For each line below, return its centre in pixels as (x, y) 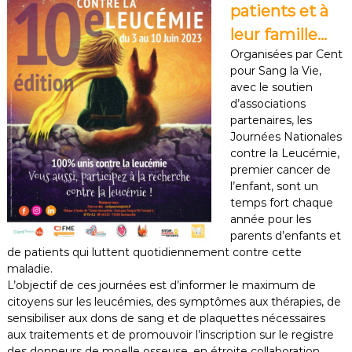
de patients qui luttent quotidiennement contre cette (154, 253)
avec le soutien (271, 88)
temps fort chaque (281, 203)
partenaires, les (271, 121)
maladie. (29, 269)
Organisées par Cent (286, 55)
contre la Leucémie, (284, 154)
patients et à (279, 11)
